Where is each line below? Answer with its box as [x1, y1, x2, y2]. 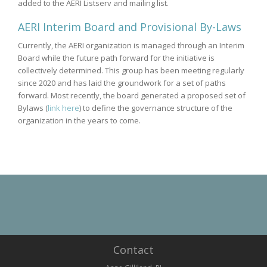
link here [48, 102, 79, 113]
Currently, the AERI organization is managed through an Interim [18, 39, 244, 51]
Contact [113, 242, 154, 257]
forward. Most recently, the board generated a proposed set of [18, 89, 246, 101]
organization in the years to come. [18, 114, 141, 126]
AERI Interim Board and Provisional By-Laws [18, 19, 241, 34]
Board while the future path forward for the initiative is [18, 52, 215, 63]
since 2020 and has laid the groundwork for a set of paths [18, 77, 226, 88]
